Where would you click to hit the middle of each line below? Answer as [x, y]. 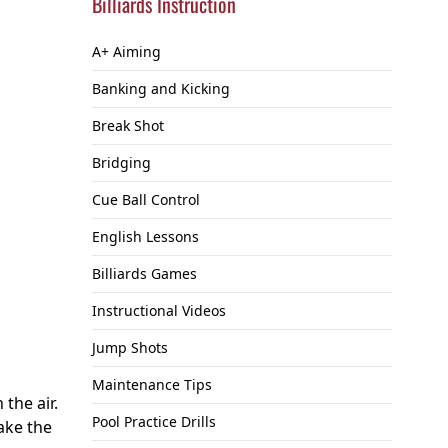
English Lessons [145, 237]
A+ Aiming [126, 52]
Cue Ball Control [146, 200]
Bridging [121, 163]
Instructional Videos [159, 311]
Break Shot [128, 126]
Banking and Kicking [161, 89]
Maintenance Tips [152, 385]
